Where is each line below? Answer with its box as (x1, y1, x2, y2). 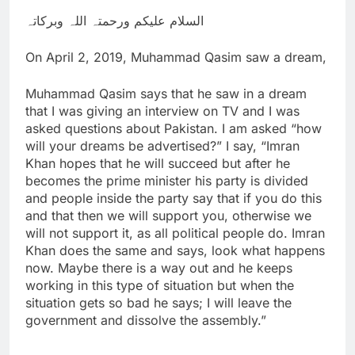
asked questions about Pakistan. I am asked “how (25, 120, 322, 136)
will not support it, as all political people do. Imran (25, 224, 325, 241)
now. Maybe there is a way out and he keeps (25, 259, 292, 276)
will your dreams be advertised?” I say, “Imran (25, 137, 300, 154)
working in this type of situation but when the (25, 277, 294, 293)
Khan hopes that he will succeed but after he (25, 155, 290, 171)
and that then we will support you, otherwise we (25, 207, 311, 223)
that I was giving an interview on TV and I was (25, 102, 300, 119)
